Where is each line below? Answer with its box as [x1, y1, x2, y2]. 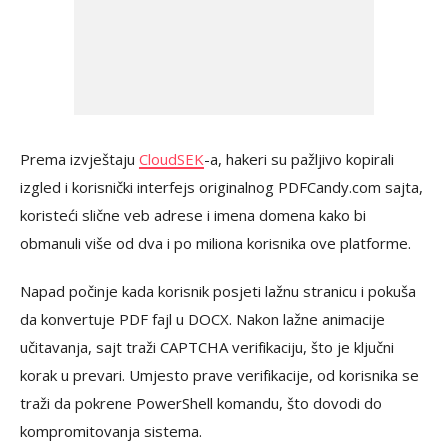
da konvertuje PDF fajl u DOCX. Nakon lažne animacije [20, 308, 385, 329]
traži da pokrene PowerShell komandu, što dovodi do [20, 392, 382, 413]
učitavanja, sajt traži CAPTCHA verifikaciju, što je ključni [20, 336, 394, 357]
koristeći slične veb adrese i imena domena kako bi [20, 204, 366, 225]
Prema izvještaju [20, 148, 139, 169]
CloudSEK [139, 148, 204, 169]
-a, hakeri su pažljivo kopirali [204, 148, 394, 169]
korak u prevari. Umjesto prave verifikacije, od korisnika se [20, 364, 419, 385]
